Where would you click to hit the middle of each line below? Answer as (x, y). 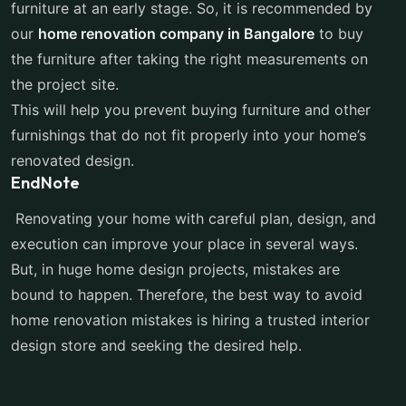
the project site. (67, 84)
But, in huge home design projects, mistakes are (175, 269)
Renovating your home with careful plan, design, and (193, 218)
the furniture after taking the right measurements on (189, 59)
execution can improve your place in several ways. (184, 244)
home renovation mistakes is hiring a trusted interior (190, 320)
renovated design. (75, 160)
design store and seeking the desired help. (156, 345)
